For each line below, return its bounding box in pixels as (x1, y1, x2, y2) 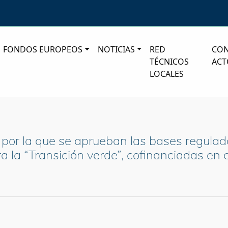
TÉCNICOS (150, 56, 189, 68)
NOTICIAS (97, 44, 135, 55)
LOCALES (150, 68, 184, 80)
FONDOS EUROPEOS (3, 44, 83, 55)
